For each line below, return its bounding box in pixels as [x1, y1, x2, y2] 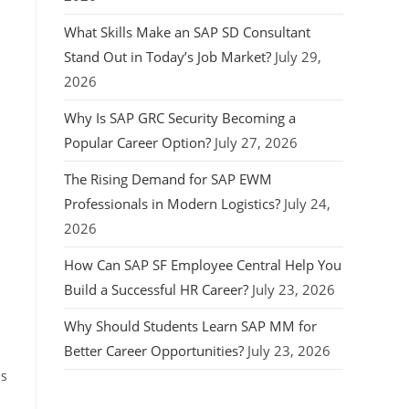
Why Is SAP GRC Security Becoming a [64, 109, 296, 127]
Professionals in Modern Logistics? [64, 194, 280, 213]
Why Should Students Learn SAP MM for [64, 317, 317, 335]
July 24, [284, 194, 330, 213]
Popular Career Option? [64, 133, 211, 152]
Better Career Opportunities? [64, 341, 244, 360]
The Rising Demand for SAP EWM [64, 170, 272, 188]
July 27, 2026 [215, 133, 298, 152]
